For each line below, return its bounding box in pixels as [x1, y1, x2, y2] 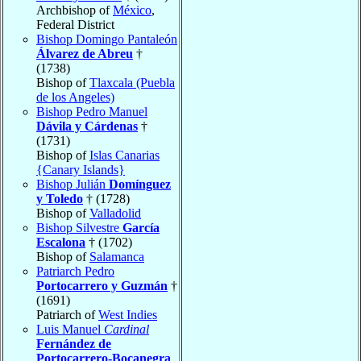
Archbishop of [36, 2, 113, 17]
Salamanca [89, 249, 144, 263]
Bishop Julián [36, 176, 109, 191]
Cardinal [104, 322, 149, 336]
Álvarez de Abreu [36, 46, 133, 60]
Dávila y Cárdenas [36, 118, 138, 133]
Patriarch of [36, 307, 98, 322]
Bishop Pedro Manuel [36, 104, 147, 118]
